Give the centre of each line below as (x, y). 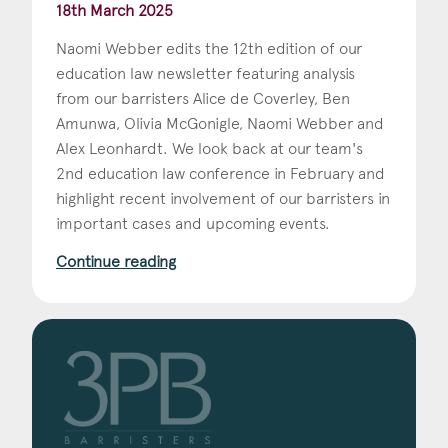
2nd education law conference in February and (220, 173)
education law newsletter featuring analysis (205, 73)
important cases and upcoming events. (193, 223)
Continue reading (116, 261)
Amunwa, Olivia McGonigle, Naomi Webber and (220, 123)
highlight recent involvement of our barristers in (223, 198)
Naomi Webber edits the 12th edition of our (209, 48)
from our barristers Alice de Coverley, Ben (203, 98)
